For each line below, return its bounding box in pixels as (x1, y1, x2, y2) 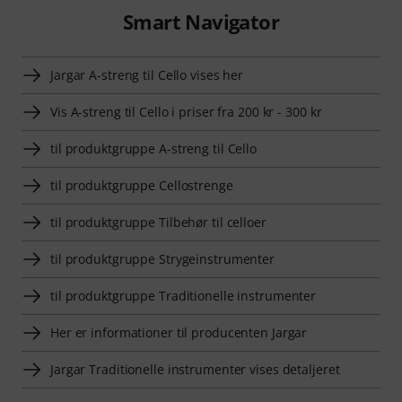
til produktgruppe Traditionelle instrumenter (50, 287, 317, 305)
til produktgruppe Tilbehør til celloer (50, 214, 267, 232)
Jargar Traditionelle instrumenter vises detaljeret (50, 361, 340, 379)
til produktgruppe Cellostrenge (50, 177, 233, 195)
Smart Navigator (122, 8, 279, 36)
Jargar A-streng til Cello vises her (50, 66, 244, 84)
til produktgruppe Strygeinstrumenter (50, 250, 275, 268)
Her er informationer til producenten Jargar (50, 324, 308, 342)
